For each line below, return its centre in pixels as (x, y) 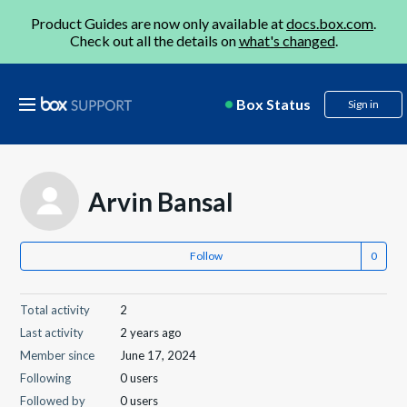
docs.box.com (330, 23)
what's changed (287, 40)
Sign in (363, 104)
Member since (58, 355)
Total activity (55, 310)
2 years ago (151, 333)
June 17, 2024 (159, 355)
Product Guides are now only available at (159, 23)
